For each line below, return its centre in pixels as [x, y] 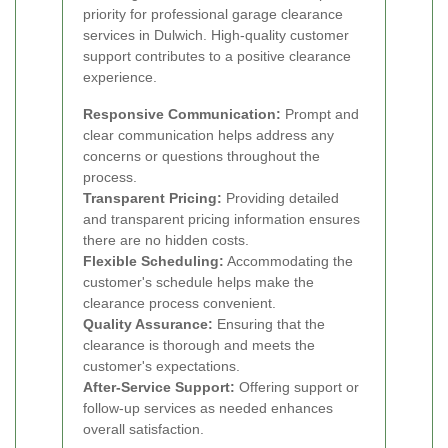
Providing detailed [280, 198]
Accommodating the [288, 261]
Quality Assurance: [148, 324]
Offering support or [297, 387]
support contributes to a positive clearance [217, 56]
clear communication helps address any [208, 135]
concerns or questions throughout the [201, 156]
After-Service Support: [159, 387]
